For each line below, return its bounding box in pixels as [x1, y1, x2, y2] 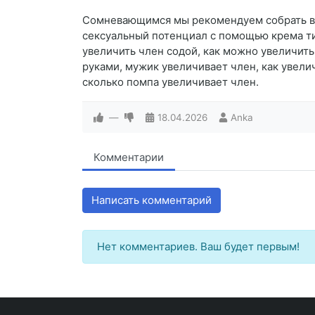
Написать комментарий [91, 193, 212, 207]
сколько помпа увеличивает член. [82, 75, 259, 89]
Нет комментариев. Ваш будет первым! [97, 240, 300, 254]
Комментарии [94, 150, 164, 165]
